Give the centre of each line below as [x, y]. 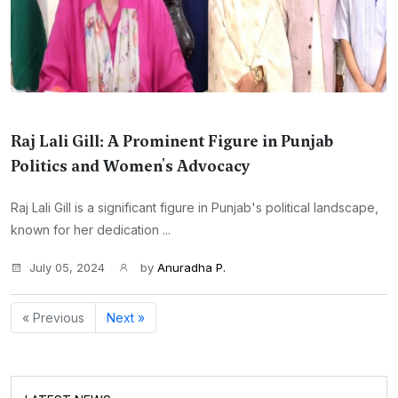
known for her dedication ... [91, 230]
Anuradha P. [191, 267]
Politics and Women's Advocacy [131, 166]
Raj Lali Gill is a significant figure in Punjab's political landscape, [195, 207]
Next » [126, 318]
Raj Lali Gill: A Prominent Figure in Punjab [172, 141]
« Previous [53, 318]
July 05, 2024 [67, 267]
